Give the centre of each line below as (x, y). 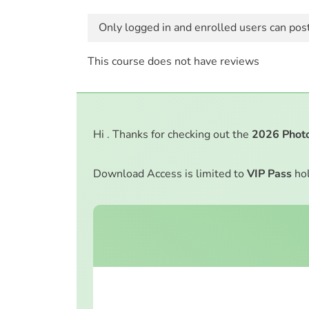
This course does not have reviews (173, 62)
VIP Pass (269, 174)
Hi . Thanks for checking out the (172, 135)
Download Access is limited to (170, 174)
